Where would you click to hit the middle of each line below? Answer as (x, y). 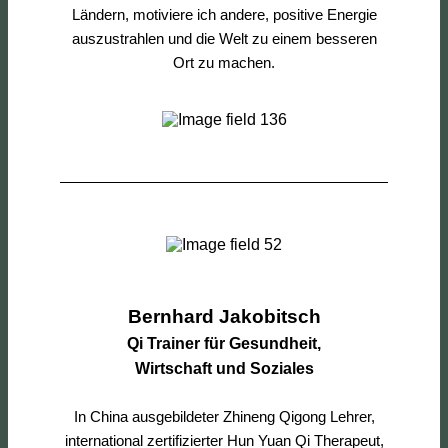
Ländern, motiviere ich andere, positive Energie (224, 14)
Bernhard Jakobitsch (224, 316)
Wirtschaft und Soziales (224, 368)
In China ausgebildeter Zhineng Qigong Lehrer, (224, 416)
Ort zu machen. (224, 62)
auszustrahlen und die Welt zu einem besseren (224, 38)
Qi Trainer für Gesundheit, (224, 343)
